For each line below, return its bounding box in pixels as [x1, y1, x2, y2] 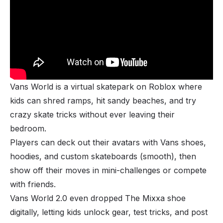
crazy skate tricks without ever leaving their [10, 110, 175, 120]
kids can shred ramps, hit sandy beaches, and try [10, 96, 196, 106]
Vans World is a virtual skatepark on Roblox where [10, 82, 202, 92]
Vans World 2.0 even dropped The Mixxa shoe [10, 193, 186, 204]
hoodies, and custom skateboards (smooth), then [10, 151, 196, 162]
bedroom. [10, 123, 49, 134]
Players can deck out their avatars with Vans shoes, [10, 137, 206, 148]
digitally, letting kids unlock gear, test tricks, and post [10, 207, 208, 218]
